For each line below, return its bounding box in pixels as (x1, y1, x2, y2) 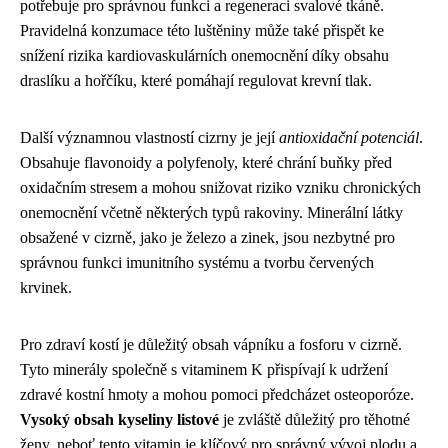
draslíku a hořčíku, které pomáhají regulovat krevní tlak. (20, 72, 372, 89)
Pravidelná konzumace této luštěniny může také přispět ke (20, 22, 384, 39)
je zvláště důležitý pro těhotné (219, 411, 410, 428)
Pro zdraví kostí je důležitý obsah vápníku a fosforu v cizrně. (20, 336, 402, 353)
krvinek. (20, 279, 72, 296)
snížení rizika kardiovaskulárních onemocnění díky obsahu (20, 47, 389, 64)
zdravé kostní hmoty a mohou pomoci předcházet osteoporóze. (20, 386, 414, 403)
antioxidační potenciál (279, 129, 419, 146)
